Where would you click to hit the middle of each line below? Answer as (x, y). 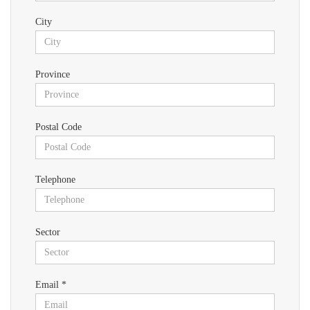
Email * (51, 285)
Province (53, 75)
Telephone (55, 180)
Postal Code (58, 127)
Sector (48, 232)
